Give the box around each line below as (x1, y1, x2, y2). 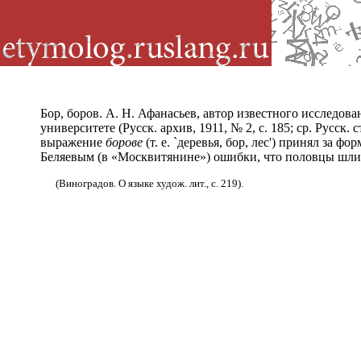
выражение (40, 135, 106, 149)
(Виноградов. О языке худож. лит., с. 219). (55, 177, 243, 189)
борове (106, 135, 143, 149)
